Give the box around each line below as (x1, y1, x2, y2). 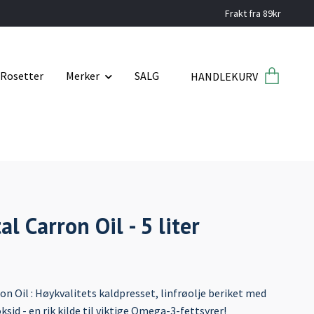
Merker (66, 69, 100, 83)
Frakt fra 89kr (225, 7, 281, 20)
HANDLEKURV (191, 69, 258, 83)
